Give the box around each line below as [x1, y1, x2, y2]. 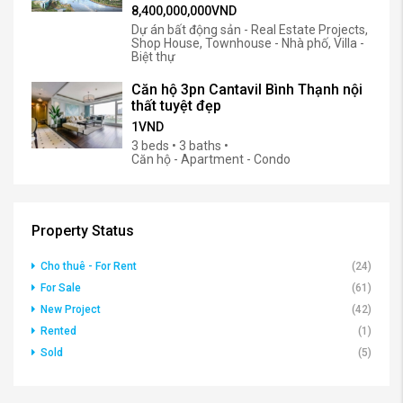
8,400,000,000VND [131, 3, 237, 18]
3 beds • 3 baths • [131, 138, 228, 153]
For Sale [40, 281, 81, 294]
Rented [40, 324, 76, 337]
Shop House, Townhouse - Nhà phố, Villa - [131, 35, 364, 50]
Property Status [31, 221, 134, 239]
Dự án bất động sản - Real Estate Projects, [131, 22, 368, 37]
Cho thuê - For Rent [40, 259, 137, 273]
